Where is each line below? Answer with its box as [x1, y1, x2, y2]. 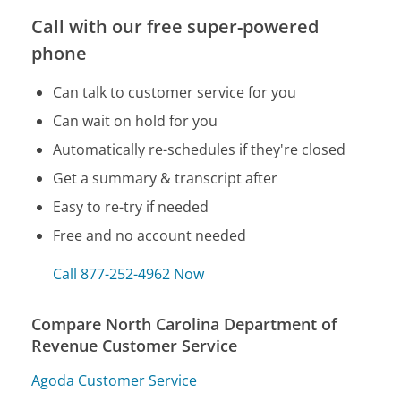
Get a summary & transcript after [53, 168, 278, 189]
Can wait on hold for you [53, 111, 218, 132]
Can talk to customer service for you [53, 82, 297, 103]
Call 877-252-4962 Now [53, 264, 205, 285]
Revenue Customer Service [31, 335, 238, 357]
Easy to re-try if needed [53, 197, 209, 218]
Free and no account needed [53, 226, 247, 246]
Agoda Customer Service [31, 371, 198, 391]
